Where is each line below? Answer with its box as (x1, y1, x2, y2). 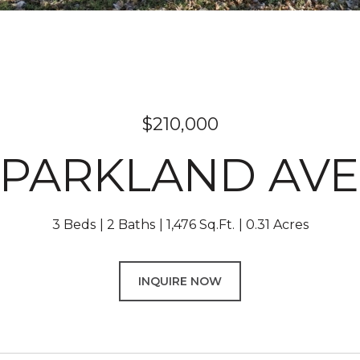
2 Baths (106, 217, 155, 232)
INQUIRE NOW (138, 274, 222, 288)
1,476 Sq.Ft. (166, 217, 235, 232)
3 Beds (51, 217, 96, 232)
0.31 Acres (245, 217, 309, 232)
